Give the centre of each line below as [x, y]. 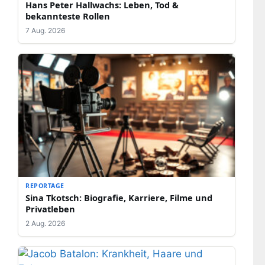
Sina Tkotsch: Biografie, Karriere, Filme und [119, 198]
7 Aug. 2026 [45, 30]
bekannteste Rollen [68, 16]
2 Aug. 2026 [45, 224]
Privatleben [50, 209]
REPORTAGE [45, 186]
